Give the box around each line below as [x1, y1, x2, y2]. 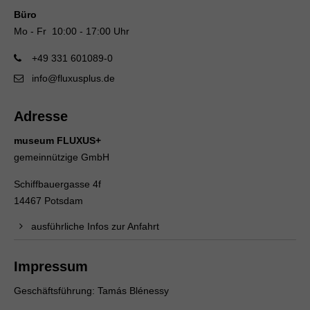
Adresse [14, 109, 68, 125]
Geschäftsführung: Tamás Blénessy [14, 285, 169, 297]
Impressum [14, 259, 88, 275]
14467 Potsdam [14, 195, 83, 207]
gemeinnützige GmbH [14, 152, 109, 163]
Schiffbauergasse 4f [14, 179, 101, 190]
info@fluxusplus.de [31, 73, 115, 84]
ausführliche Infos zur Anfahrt [31, 221, 159, 232]
